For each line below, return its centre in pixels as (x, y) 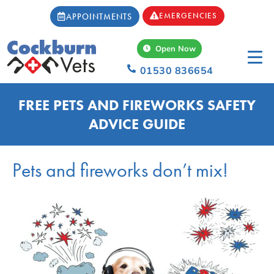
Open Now (175, 48)
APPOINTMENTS (99, 17)
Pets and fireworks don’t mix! (120, 170)
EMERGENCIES (188, 16)
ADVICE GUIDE (137, 124)
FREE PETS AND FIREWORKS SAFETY (137, 105)
